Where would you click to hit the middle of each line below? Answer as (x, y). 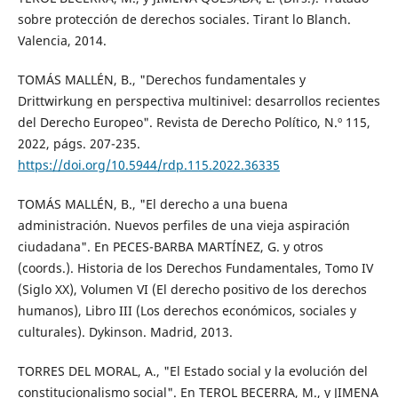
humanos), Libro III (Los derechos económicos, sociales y (187, 311)
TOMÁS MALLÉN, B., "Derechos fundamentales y (161, 80)
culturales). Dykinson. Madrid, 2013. (125, 332)
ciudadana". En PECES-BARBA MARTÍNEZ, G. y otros (170, 247)
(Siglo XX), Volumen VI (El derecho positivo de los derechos (192, 290)
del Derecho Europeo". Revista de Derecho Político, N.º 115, (194, 123)
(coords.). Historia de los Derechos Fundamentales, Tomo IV (195, 268)
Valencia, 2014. (62, 41)
